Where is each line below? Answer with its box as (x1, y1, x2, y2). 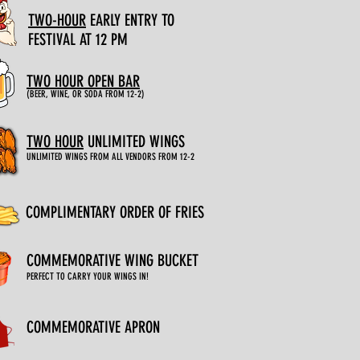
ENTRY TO (125, 10, 174, 30)
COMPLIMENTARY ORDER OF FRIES (26, 202, 204, 222)
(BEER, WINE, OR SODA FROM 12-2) (27, 88, 147, 100)
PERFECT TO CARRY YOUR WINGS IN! (27, 271, 149, 282)
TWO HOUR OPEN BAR (27, 72, 140, 91)
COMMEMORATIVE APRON (27, 317, 160, 337)
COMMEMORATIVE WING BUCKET (27, 251, 198, 270)
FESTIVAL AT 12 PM (28, 30, 128, 49)
